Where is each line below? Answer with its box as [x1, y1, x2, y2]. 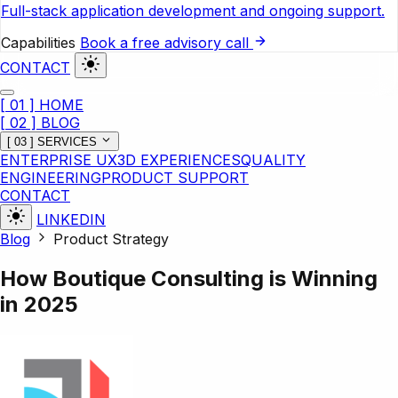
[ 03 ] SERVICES [7, 135, 97, 149]
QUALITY [241, 151, 306, 170]
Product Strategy [53, 230, 169, 249]
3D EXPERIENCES [117, 151, 241, 170]
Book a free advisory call [80, 33, 253, 52]
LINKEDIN [36, 211, 106, 229]
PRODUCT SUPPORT [101, 169, 249, 187]
